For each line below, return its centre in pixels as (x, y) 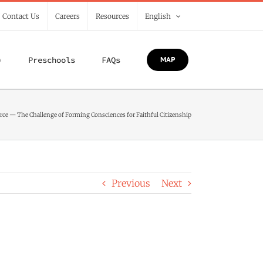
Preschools (52, 60)
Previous (131, 183)
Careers (68, 16)
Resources (112, 16)
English (158, 16)
